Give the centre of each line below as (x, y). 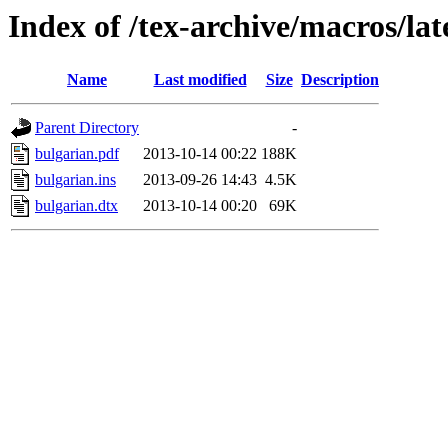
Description (340, 80)
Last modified (200, 80)
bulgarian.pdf (77, 154)
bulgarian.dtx (76, 206)
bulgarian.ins (75, 180)
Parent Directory (87, 128)
